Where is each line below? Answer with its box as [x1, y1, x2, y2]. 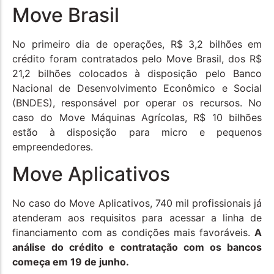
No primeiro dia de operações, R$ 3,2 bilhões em [12, 38, 262, 51]
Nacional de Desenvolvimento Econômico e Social [12, 82, 262, 95]
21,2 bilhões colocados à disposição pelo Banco [12, 67, 262, 80]
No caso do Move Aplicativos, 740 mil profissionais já [12, 197, 262, 210]
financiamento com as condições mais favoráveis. [12, 226, 254, 239]
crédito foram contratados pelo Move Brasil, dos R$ [12, 53, 262, 65]
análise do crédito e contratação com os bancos [12, 241, 262, 254]
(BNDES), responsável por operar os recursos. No [12, 97, 262, 109]
